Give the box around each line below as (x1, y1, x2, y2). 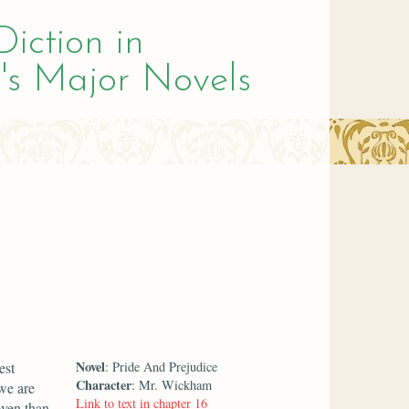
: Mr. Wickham (131, 375, 213, 393)
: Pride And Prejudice (105, 357, 218, 375)
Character (76, 374, 132, 394)
